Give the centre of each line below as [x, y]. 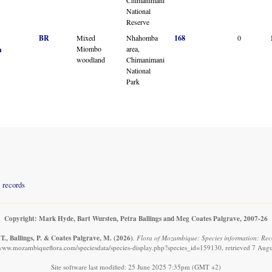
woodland [91, 59]
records [14, 185]
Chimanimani [145, 59]
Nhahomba [142, 37]
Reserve [138, 22]
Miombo [89, 48]
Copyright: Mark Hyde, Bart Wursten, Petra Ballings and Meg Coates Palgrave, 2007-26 [136, 219]
